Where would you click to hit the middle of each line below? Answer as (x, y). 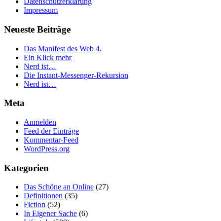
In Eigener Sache (50, 214)
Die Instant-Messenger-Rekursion (76, 75)
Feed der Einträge (51, 131)
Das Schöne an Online (59, 187)
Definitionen (43, 196)
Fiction (35, 205)
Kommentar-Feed (51, 140)
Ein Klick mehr (48, 57)
